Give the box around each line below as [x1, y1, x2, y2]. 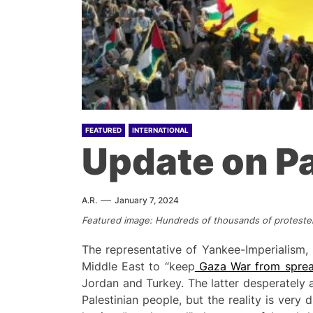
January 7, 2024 [115, 195, 179, 206]
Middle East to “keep [82, 259, 195, 273]
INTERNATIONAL [132, 126, 189, 135]
